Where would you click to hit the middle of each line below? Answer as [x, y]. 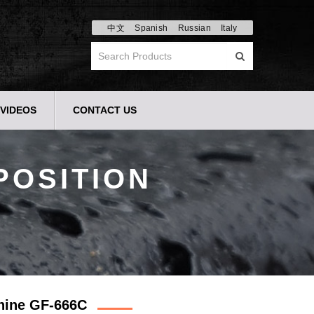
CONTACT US [105, 110]
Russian [194, 28]
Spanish [151, 28]
